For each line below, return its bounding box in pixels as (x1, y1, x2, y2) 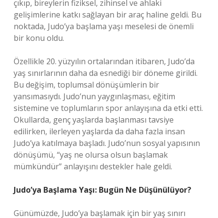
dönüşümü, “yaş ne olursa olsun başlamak (14, 149, 168, 160)
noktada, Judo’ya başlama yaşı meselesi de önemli (14, 21, 194, 32)
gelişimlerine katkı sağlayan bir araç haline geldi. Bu (14, 9, 201, 20)
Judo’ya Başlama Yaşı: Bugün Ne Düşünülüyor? (14, 184, 191, 195)
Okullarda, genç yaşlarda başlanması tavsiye (14, 114, 174, 125)
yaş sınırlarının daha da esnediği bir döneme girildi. (14, 68, 198, 78)
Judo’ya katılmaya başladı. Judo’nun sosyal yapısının (14, 138, 200, 148)
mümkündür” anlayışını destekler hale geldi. (14, 161, 172, 172)
